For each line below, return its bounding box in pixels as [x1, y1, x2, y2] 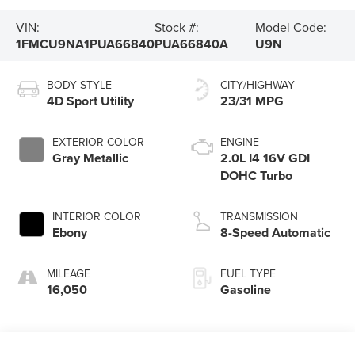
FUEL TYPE [220, 265, 276, 281]
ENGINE [220, 133, 259, 150]
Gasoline [220, 280, 271, 299]
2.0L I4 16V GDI [220, 148, 310, 167]
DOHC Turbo [220, 166, 292, 185]
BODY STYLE [47, 76, 113, 93]
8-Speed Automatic [220, 223, 330, 242]
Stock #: [155, 17, 200, 36]
